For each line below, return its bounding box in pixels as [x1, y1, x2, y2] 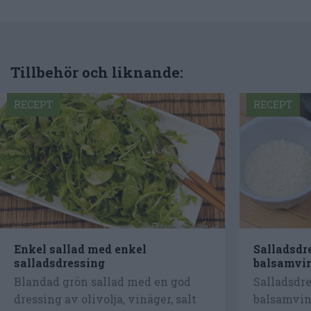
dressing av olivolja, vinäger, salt [14, 292, 196, 307]
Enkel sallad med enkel [14, 241, 146, 256]
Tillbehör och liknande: [10, 62, 183, 82]
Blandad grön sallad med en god [14, 274, 191, 289]
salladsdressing [14, 255, 105, 270]
